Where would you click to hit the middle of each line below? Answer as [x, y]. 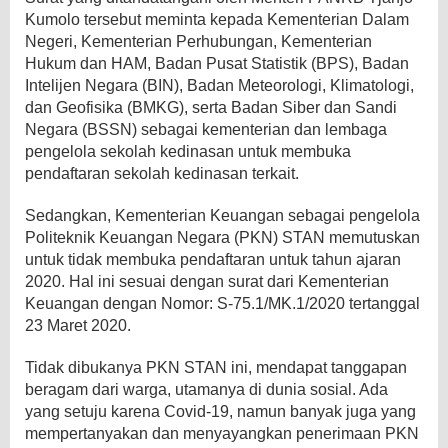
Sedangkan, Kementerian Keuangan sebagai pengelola [222, 215]
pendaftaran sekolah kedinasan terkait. [162, 173]
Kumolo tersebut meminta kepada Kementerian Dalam [217, 19]
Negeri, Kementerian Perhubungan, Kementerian [198, 41]
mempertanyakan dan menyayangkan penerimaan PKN [222, 433]
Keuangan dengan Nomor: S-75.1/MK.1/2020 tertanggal [222, 303]
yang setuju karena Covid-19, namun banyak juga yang [220, 411]
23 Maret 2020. [78, 325]
